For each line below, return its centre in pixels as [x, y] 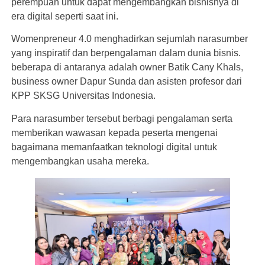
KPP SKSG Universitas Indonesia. [83, 96]
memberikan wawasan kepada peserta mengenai [114, 132]
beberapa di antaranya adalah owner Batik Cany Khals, [127, 67]
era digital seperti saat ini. [65, 16]
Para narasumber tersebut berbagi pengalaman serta [122, 118]
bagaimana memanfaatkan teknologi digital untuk [114, 147]
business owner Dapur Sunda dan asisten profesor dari [127, 82]
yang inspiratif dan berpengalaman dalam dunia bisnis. [127, 53]
